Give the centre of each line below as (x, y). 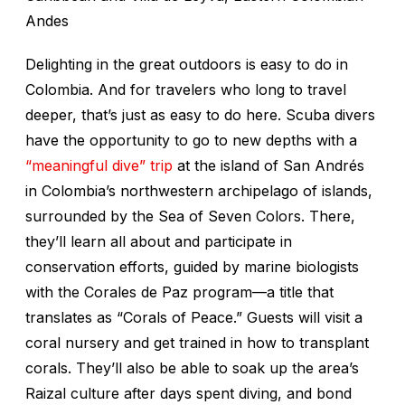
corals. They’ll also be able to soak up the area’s (192, 368)
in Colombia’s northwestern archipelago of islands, (199, 191)
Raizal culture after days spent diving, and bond (188, 394)
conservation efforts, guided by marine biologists (192, 267)
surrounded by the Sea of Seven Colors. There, (190, 217)
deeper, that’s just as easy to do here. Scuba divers (200, 115)
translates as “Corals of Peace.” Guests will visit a (194, 318)
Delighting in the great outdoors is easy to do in (187, 65)
